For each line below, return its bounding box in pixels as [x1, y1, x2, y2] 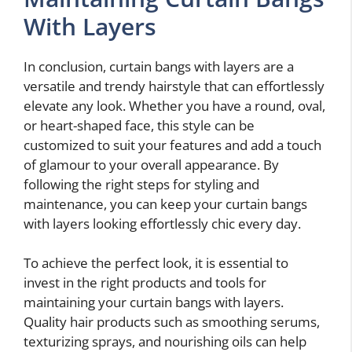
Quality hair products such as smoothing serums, [24, 313, 320, 332]
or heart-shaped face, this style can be [24, 115, 255, 134]
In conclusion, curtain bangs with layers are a [24, 57, 294, 75]
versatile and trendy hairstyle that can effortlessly [24, 76, 324, 95]
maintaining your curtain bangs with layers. [24, 293, 284, 312]
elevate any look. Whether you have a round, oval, [24, 96, 325, 115]
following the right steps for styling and [24, 174, 259, 193]
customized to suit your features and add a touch [24, 135, 321, 154]
